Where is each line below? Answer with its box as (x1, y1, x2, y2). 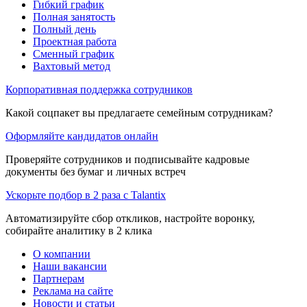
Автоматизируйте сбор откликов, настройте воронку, (5, 212, 255, 224)
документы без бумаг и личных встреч (5, 165, 186, 177)
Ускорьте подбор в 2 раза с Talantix (5, 188, 166, 201)
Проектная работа (33, 35, 116, 47)
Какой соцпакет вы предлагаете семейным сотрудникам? (5, 106, 273, 119)
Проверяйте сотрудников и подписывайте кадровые (5, 153, 249, 165)
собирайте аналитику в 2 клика (5, 224, 152, 236)
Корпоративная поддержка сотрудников (5, 83, 193, 95)
